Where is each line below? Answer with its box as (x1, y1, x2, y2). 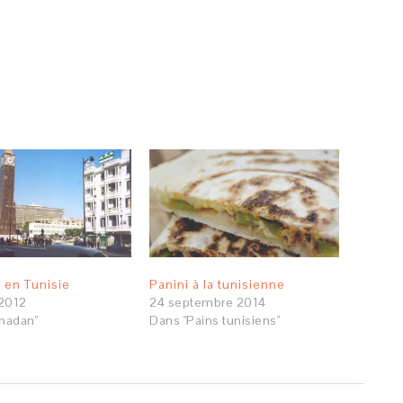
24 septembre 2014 (149, 294, 266, 311)
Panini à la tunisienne (149, 276, 285, 293)
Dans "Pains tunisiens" (149, 312, 280, 329)
